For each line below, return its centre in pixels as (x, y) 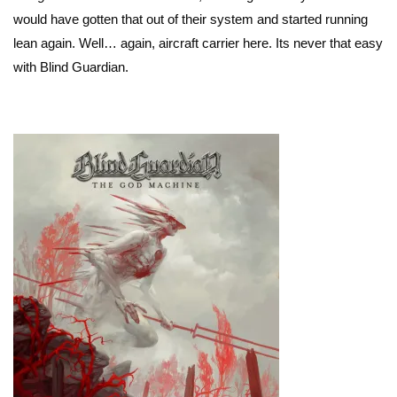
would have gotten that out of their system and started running (191, 19)
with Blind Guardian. (71, 67)
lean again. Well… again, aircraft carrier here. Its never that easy (198, 43)
